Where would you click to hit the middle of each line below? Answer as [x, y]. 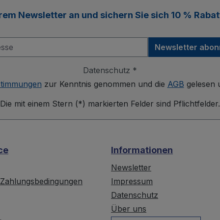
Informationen [142, 150]
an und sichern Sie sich [119, 15]
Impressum [132, 181]
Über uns [129, 209]
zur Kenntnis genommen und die [104, 84]
